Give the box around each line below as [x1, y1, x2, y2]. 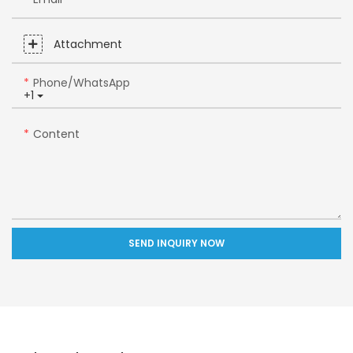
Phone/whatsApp [33, 75, 130, 91]
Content [33, 126, 80, 143]
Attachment [54, 36, 122, 53]
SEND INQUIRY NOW [128, 236, 225, 251]
